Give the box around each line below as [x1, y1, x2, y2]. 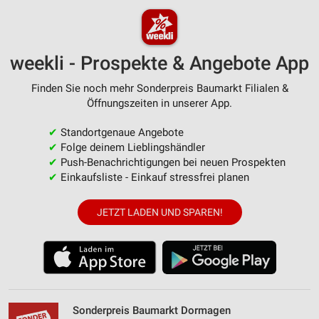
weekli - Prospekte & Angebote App [10, 52, 309, 75]
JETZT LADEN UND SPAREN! [96, 206, 223, 219]
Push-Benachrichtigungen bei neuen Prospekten [57, 156, 286, 169]
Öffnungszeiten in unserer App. [87, 97, 232, 110]
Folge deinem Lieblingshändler [57, 141, 205, 154]
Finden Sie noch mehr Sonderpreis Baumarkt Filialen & [31, 82, 288, 95]
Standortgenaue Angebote [57, 126, 184, 139]
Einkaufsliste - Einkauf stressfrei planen [57, 171, 249, 184]
